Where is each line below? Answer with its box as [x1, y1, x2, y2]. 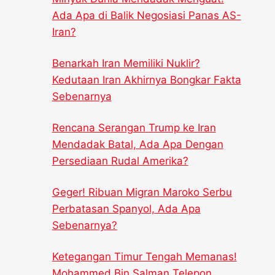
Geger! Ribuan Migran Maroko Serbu [52, 186, 232, 199]
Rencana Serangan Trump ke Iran [52, 122, 216, 134]
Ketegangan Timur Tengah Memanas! [52, 250, 237, 263]
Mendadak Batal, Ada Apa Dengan [52, 138, 223, 151]
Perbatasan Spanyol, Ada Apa [52, 203, 201, 215]
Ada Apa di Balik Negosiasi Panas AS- [52, 9, 241, 22]
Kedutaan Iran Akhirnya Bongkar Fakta [52, 74, 241, 87]
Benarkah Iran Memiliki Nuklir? [52, 57, 200, 70]
